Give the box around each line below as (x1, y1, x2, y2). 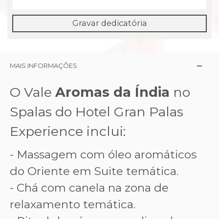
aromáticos (134, 147, 197, 161)
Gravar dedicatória (72, 18, 147, 28)
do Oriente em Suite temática (10, 164, 176, 178)
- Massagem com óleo (10, 147, 134, 161)
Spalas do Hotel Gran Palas (10, 103, 183, 120)
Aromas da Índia (55, 84, 170, 100)
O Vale (10, 84, 55, 100)
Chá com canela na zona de (17, 180, 169, 195)
